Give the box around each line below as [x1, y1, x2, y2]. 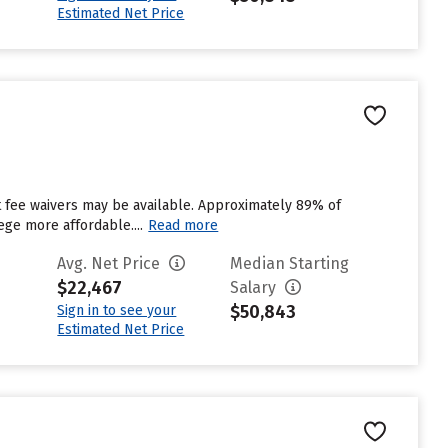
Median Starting [230, 254, 350, 273]
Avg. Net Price [57, 254, 165, 273]
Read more [148, 217, 219, 234]
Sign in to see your [57, 302, 177, 319]
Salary [230, 278, 281, 297]
